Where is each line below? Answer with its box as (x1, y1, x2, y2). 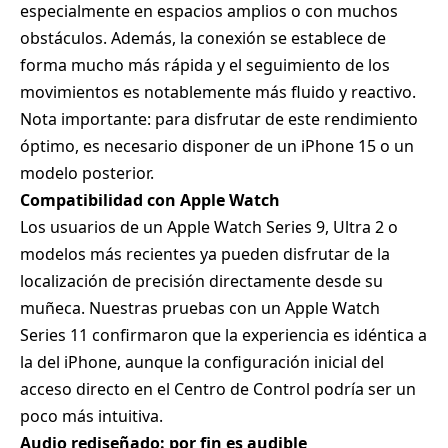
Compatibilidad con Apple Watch (20, 189, 280, 212)
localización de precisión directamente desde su (20, 270, 383, 293)
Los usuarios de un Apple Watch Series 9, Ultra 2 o (20, 216, 398, 239)
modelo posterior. (20, 162, 154, 185)
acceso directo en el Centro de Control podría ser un (20, 378, 416, 401)
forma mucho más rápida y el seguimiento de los (20, 54, 390, 77)
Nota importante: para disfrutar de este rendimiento (20, 108, 418, 131)
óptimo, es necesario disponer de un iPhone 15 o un (20, 135, 414, 158)
